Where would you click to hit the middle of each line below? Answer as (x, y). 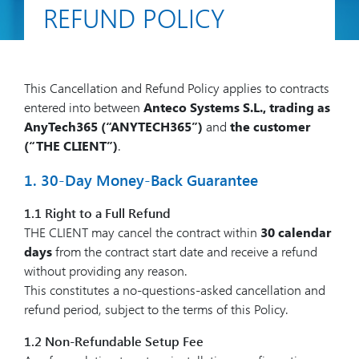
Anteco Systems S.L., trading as (237, 107)
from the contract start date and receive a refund (185, 251)
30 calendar (296, 232)
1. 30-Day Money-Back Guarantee (141, 179)
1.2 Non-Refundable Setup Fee (114, 341)
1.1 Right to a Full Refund (97, 213)
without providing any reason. (106, 270)
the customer (270, 126)
